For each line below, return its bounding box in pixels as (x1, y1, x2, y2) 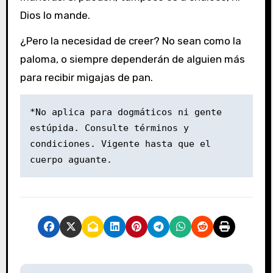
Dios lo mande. (19, 9, 90, 21)
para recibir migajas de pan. (19, 71, 153, 84)
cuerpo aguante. (29, 154, 112, 166)
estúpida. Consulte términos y (29, 122, 189, 134)
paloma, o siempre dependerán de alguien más (19, 53, 245, 66)
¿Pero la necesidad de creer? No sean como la (19, 35, 241, 48)
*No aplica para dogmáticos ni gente (29, 107, 222, 118)
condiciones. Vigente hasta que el (29, 138, 211, 150)
